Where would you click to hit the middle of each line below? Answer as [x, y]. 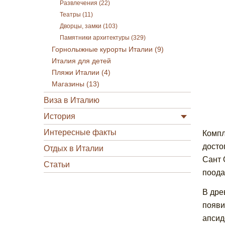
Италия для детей [81, 61]
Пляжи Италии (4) [81, 73]
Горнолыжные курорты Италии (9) [108, 49]
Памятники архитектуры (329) [103, 38]
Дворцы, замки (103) [89, 26]
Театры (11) [76, 15]
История [60, 116]
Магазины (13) [76, 84]
